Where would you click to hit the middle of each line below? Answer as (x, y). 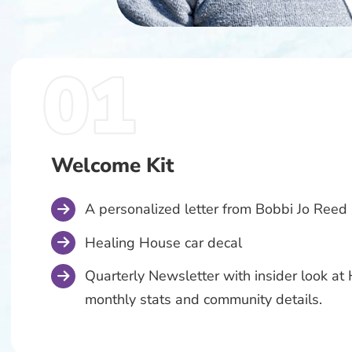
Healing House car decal (164, 242)
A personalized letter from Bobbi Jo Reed (216, 209)
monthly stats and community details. (204, 300)
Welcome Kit (113, 165)
